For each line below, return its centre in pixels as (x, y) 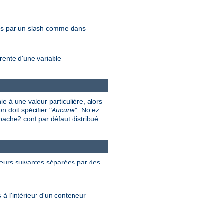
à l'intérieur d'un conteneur (44, 195)
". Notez (87, 110)
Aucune (63, 110)
